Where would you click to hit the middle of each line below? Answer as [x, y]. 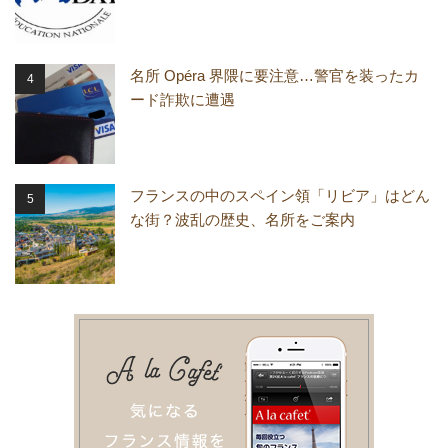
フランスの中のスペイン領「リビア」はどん [280, 196]
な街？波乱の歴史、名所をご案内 [242, 220]
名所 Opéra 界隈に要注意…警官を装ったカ [274, 76]
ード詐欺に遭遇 [182, 100]
